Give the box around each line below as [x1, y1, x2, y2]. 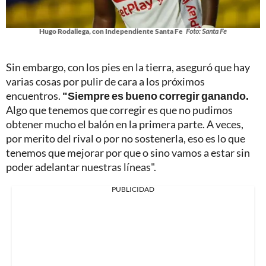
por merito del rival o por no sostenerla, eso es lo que [6, 131, 245, 145]
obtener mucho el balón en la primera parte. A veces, [6, 117, 243, 131]
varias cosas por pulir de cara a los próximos [6, 74, 205, 88]
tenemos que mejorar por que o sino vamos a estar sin [6, 145, 250, 159]
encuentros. [6, 88, 62, 102]
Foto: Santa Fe [186, 26, 227, 36]
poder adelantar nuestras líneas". [6, 160, 156, 173]
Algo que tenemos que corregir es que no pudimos [6, 103, 233, 116]
